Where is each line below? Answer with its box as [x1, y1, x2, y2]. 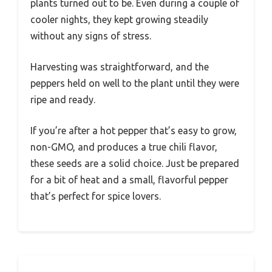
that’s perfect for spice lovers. [30, 190, 161, 202]
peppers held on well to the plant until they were [30, 77, 239, 89]
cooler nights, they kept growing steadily [30, 13, 208, 25]
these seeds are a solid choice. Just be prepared [30, 157, 239, 169]
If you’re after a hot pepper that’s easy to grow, [30, 124, 237, 136]
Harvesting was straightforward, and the [30, 61, 209, 72]
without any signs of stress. [30, 30, 151, 41]
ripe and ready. [30, 93, 95, 105]
